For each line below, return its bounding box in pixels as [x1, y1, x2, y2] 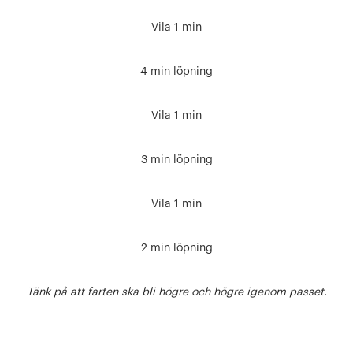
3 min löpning [140, 154, 213, 165]
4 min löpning [140, 66, 213, 77]
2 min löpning [140, 243, 213, 254]
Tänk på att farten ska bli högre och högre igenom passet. [26, 287, 327, 298]
